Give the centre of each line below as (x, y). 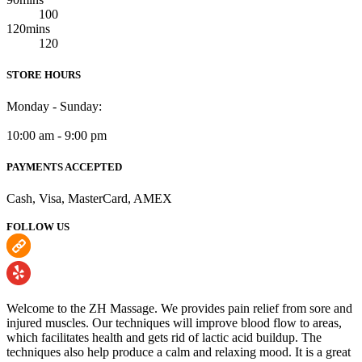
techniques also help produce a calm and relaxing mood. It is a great (179, 352)
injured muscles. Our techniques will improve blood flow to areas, (174, 323)
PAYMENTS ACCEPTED (64, 167)
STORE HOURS (44, 74)
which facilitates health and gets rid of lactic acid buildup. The (164, 338)
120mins (28, 28)
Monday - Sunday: (54, 106)
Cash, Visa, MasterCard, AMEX (89, 199)
